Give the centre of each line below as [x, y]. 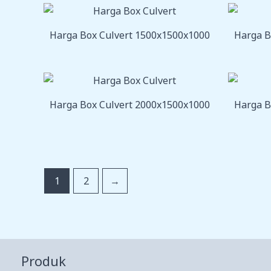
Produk [44, 260]
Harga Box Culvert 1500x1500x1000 [130, 35]
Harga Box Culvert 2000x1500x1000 [130, 104]
